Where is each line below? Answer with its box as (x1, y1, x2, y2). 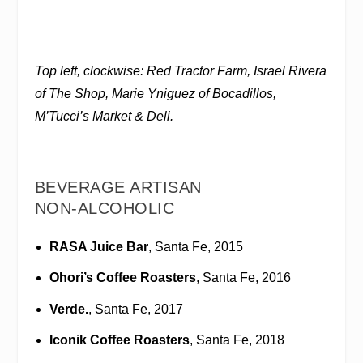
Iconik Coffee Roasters (49, 332, 190, 347)
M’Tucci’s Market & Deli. (34, 109, 173, 123)
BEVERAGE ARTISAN (34, 178, 202, 196)
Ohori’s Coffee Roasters (49, 271, 196, 285)
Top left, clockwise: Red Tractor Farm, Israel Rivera (34, 64, 327, 78)
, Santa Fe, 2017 (88, 301, 183, 316)
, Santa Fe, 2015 (147, 240, 243, 254)
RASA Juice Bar (49, 240, 148, 254)
